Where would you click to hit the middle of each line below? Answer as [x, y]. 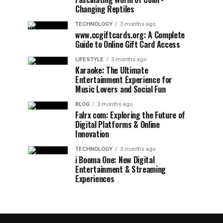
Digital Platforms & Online [117, 124]
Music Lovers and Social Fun [120, 89]
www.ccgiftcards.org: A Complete [130, 35]
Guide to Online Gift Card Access [128, 44]
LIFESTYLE [89, 59]
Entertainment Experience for [124, 80]
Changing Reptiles [105, 9]
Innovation [92, 134]
